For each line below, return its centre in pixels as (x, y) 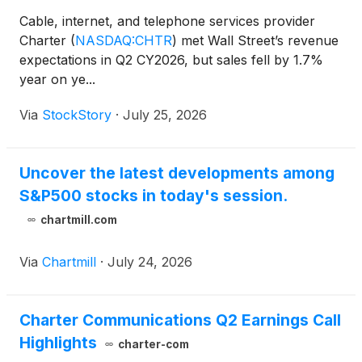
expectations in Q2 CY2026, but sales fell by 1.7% (171, 60)
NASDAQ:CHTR (124, 41)
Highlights (58, 343)
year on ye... (57, 80)
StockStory (77, 115)
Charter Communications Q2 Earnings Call (180, 320)
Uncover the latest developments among (177, 173)
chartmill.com (78, 220)
